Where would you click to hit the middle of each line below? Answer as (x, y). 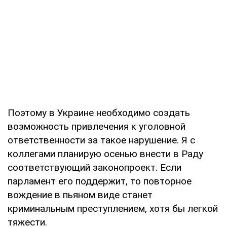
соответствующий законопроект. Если (94, 167)
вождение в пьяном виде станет (80, 195)
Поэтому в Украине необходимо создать (99, 112)
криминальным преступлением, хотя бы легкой (113, 208)
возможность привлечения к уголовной (97, 126)
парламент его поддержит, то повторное (100, 181)
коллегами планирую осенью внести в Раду (105, 154)
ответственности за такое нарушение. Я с (101, 140)
